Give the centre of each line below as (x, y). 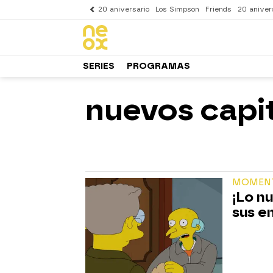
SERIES (99, 66)
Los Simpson (177, 9)
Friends (218, 9)
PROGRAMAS (158, 66)
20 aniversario (124, 9)
